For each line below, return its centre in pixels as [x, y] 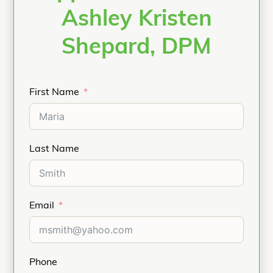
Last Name [54, 149]
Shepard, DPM [136, 48]
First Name [54, 93]
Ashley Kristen [136, 20]
